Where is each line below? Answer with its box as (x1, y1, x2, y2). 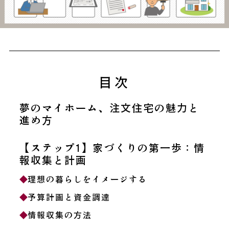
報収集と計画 (19, 152, 87, 167)
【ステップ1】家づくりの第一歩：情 (19, 140, 205, 155)
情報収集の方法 (27, 208, 92, 221)
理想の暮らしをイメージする (27, 172, 147, 185)
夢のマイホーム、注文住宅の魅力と (19, 100, 199, 115)
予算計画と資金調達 (27, 190, 110, 203)
